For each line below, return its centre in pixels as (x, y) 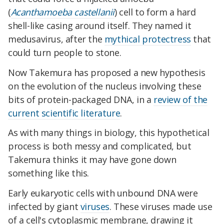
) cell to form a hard (155, 12)
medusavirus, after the (56, 39)
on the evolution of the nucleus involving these (105, 86)
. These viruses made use (161, 207)
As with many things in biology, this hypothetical (109, 133)
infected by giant (44, 207)
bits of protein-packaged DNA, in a (81, 99)
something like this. (49, 173)
